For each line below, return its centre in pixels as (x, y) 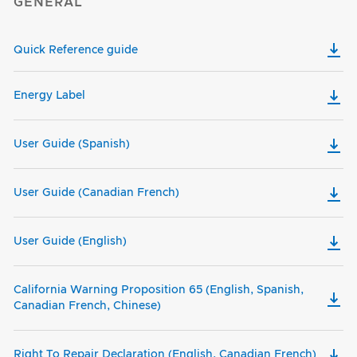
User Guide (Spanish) (72, 144)
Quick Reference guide (76, 50)
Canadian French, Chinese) (87, 306)
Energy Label (49, 95)
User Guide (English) (70, 241)
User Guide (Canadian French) (96, 192)
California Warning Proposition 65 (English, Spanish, (159, 290)
